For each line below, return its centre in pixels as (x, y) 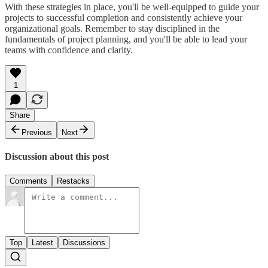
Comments (28, 181)
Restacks (73, 181)
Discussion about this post (57, 157)
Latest (42, 243)
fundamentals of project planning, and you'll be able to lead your (126, 39)
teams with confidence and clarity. (69, 50)
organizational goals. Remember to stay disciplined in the (112, 28)
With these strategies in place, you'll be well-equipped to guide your (132, 7)
